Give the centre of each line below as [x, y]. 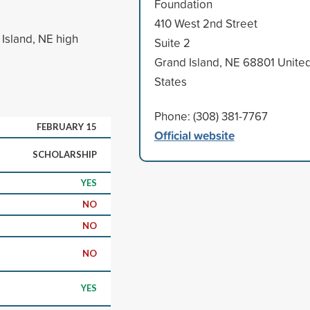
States [170, 81]
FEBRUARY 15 [67, 126]
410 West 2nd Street [206, 23]
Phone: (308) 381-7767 [211, 116]
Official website [194, 135]
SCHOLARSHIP [65, 154]
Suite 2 [172, 42]
